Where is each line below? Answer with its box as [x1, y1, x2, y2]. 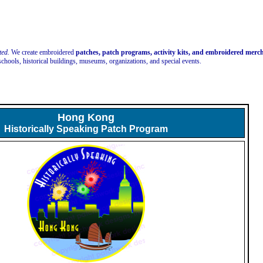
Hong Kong [58, 112, 114, 123]
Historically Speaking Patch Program [4, 124, 168, 134]
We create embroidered [11, 48, 76, 56]
